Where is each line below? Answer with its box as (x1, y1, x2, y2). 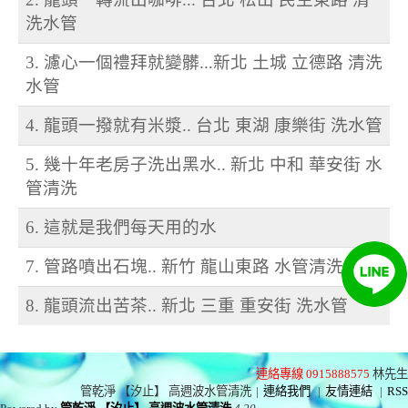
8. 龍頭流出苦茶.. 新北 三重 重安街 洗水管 (25, 296, 348, 316)
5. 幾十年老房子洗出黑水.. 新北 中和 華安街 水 (25, 155, 382, 175)
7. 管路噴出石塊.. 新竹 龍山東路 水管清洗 (25, 257, 343, 277)
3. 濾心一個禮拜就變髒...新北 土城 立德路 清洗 (25, 53, 382, 73)
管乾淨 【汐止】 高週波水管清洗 (80, 383, 251, 398)
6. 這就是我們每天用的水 (25, 218, 217, 238)
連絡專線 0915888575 (256, 366, 370, 381)
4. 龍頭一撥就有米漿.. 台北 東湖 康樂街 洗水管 (25, 116, 382, 136)
